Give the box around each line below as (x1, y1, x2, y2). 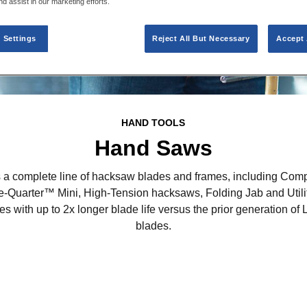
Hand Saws (94, 136, 212, 160)
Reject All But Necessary (151, 34, 250, 43)
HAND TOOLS (121, 117, 186, 128)
